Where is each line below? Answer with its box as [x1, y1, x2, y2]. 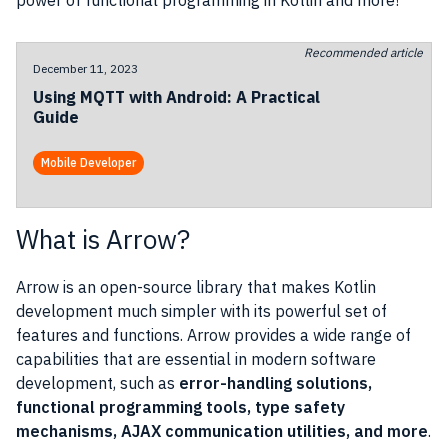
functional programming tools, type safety [16, 397, 345, 417]
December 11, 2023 [33, 61, 138, 76]
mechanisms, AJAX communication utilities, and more [16, 421, 428, 441]
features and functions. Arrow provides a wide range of [16, 325, 411, 345]
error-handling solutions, [179, 373, 372, 393]
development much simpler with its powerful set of [16, 301, 387, 321]
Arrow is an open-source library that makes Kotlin [16, 277, 376, 297]
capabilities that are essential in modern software [16, 349, 376, 369]
